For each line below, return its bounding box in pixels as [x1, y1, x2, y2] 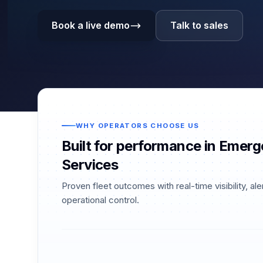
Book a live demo [52, 19, 130, 31]
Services [62, 156, 119, 174]
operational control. [62, 194, 139, 206]
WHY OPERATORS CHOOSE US [76, 121, 200, 130]
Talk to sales [170, 19, 228, 31]
